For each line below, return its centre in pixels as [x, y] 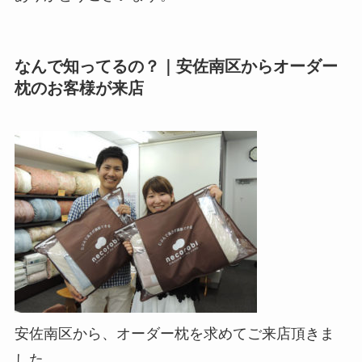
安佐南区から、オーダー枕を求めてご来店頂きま [174, 334]
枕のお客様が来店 [79, 88]
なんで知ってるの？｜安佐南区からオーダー [176, 66]
